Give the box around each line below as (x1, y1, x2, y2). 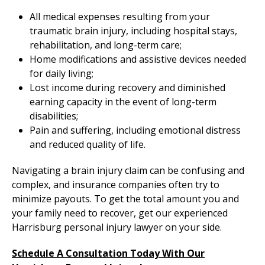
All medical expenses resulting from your (30, 10, 210, 24)
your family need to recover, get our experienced (12, 206, 228, 220)
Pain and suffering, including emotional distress (30, 124, 241, 137)
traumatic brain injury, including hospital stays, (30, 24, 237, 38)
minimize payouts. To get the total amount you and (12, 192, 239, 206)
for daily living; (30, 67, 93, 80)
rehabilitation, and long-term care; (30, 38, 182, 52)
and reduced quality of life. (30, 138, 146, 151)
